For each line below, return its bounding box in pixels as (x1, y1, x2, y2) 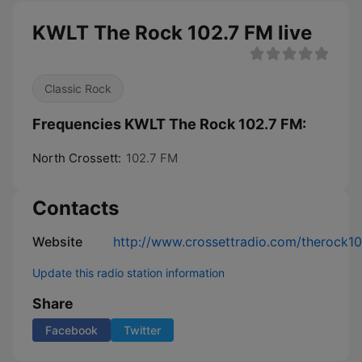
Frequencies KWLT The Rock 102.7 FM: (32, 116, 306, 133)
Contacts (32, 196, 119, 220)
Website (32, 234, 82, 250)
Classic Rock (44, 82, 112, 95)
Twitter (124, 323, 161, 337)
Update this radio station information (32, 266, 225, 280)
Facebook (45, 323, 98, 337)
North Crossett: (32, 150, 121, 166)
